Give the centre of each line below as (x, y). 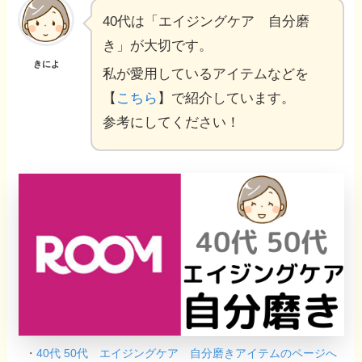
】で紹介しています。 (227, 99)
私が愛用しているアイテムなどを (206, 74)
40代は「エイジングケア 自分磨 (206, 22)
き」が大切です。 (158, 46)
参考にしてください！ (172, 123)
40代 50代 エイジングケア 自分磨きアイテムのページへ (187, 353)
